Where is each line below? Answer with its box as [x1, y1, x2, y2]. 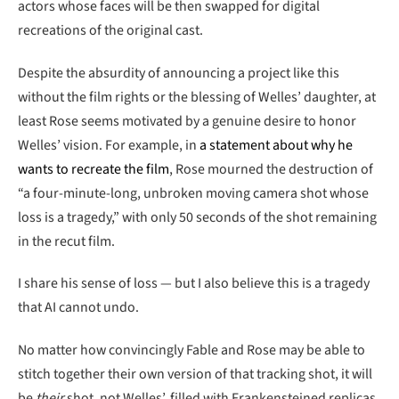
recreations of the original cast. [18, 20, 203, 41]
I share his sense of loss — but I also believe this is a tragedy [18, 273, 370, 294]
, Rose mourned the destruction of [169, 159, 373, 179]
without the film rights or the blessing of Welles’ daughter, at [18, 86, 376, 107]
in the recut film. [18, 231, 115, 251]
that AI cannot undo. [18, 297, 139, 318]
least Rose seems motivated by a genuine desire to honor [18, 110, 356, 131]
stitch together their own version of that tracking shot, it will [18, 364, 372, 385]
